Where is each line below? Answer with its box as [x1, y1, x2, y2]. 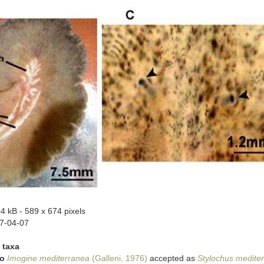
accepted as [147, 253, 197, 263]
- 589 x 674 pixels [19, 206, 85, 216]
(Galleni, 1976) [89, 253, 147, 263]
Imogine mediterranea [6, 253, 90, 263]
